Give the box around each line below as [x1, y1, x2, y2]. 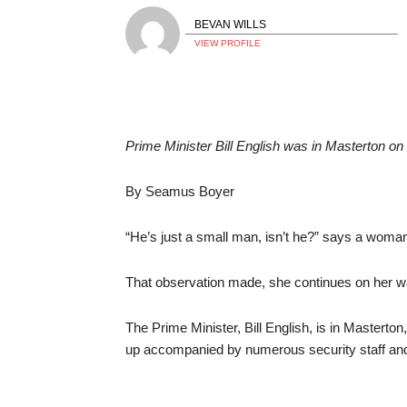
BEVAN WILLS [194, 17, 266, 31]
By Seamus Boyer [125, 184, 234, 199]
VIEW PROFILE [194, 37, 261, 48]
